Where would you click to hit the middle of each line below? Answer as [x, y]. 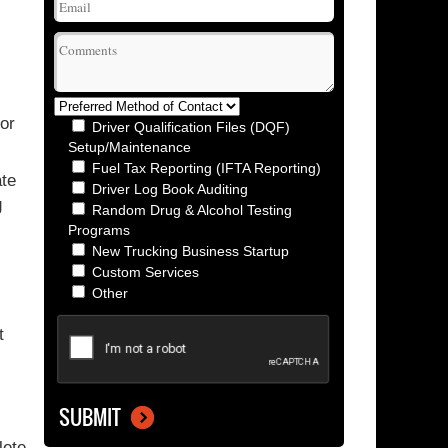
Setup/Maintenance [129, 147]
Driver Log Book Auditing [170, 189]
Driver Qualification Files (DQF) [191, 127]
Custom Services [145, 272]
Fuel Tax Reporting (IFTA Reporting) [206, 168]
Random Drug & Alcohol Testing [192, 210]
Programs [99, 230]
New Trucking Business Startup [190, 251]
